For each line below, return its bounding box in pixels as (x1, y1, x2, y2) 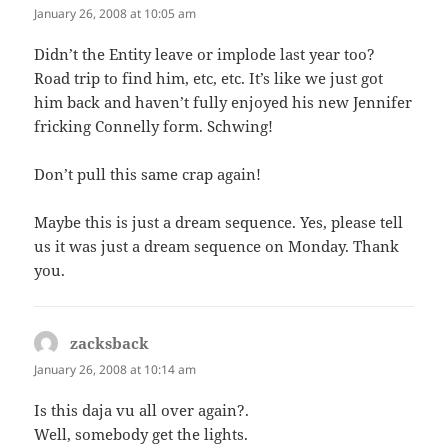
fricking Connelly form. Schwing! (34, 115, 274, 136)
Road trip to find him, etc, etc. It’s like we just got (34, 67, 384, 88)
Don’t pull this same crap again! (34, 163, 262, 184)
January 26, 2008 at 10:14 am (34, 360, 197, 378)
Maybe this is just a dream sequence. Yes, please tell (34, 211, 404, 232)
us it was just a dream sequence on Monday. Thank (34, 235, 400, 256)
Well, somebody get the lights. (34, 424, 249, 445)
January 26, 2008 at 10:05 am (34, 4, 197, 22)
